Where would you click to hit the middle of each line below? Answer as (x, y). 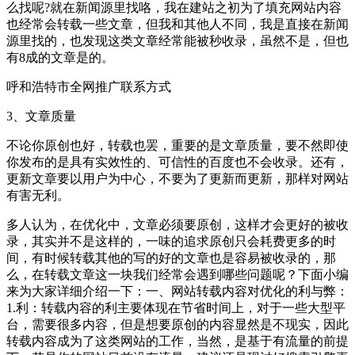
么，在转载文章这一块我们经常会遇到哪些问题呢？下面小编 (177, 274)
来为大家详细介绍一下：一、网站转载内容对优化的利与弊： (177, 291)
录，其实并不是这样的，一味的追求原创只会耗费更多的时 (171, 241)
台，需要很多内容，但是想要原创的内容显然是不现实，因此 (177, 324)
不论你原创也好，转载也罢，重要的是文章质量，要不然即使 (177, 145)
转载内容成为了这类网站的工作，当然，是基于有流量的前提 (177, 341)
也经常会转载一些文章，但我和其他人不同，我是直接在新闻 (177, 24)
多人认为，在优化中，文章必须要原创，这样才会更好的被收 (177, 224)
